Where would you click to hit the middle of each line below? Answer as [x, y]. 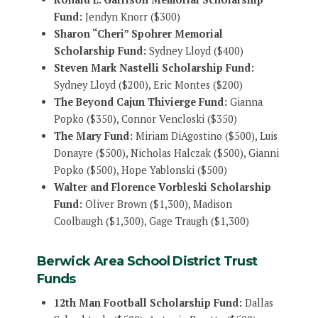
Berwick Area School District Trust [147, 261]
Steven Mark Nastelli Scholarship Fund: [154, 68]
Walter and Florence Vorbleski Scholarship [162, 187]
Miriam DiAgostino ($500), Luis [205, 136]
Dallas [257, 302]
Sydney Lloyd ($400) [194, 51]
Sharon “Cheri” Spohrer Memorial [138, 34]
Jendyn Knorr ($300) [131, 17]
